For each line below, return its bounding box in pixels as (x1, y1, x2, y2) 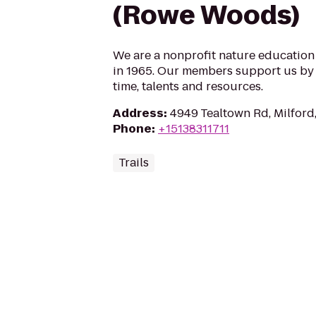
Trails (119, 154, 149, 171)
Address (113, 105, 164, 121)
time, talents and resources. (113, 78, 263, 95)
